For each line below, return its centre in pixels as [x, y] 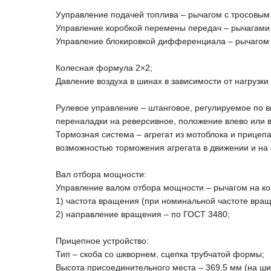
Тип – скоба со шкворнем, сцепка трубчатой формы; [160, 254]
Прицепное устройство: [102, 241]
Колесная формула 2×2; [104, 68]
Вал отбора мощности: [101, 175]
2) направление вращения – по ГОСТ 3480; [143, 214]
